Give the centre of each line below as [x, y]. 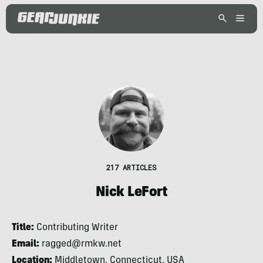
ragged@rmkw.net [80, 244]
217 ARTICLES [131, 167]
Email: [26, 244]
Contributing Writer [76, 228]
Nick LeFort [131, 193]
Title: [23, 228]
